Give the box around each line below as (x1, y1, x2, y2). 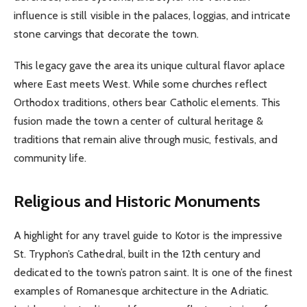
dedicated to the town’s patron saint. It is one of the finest (14, 266, 293, 280)
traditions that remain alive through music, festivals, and (14, 132, 278, 146)
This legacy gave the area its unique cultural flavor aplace (14, 58, 285, 72)
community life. (14, 151, 87, 164)
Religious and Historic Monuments (14, 191, 261, 212)
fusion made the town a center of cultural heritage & (14, 114, 264, 127)
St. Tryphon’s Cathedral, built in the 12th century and (14, 247, 261, 261)
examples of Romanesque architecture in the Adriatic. (14, 284, 269, 298)
